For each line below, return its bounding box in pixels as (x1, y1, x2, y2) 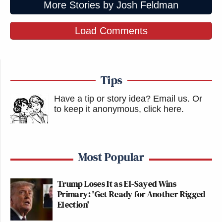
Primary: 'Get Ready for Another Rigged (57, 187, 206, 200)
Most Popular (78, 148, 144, 165)
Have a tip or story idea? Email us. (54, 93, 190, 104)
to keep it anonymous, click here (54, 104, 181, 114)
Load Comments (74, 25, 148, 36)
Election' (57, 198, 90, 211)
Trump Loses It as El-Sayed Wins (57, 177, 177, 190)
